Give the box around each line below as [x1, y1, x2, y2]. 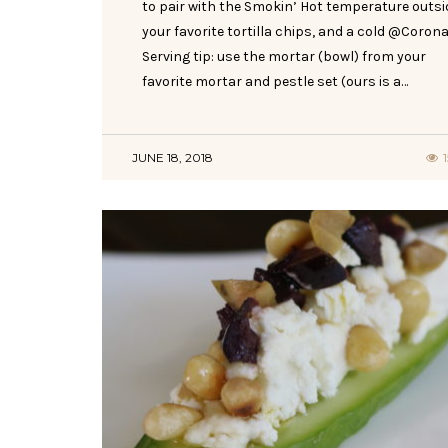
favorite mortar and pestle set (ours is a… [142, 72, 408, 90]
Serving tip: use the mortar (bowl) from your [142, 47, 426, 65]
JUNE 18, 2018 [132, 149, 213, 165]
